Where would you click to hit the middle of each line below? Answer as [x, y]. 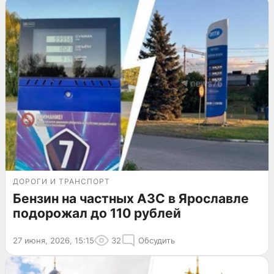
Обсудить [157, 240]
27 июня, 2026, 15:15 [54, 240]
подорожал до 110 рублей [97, 213]
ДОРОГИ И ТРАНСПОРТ [61, 181]
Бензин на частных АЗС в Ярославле [131, 198]
